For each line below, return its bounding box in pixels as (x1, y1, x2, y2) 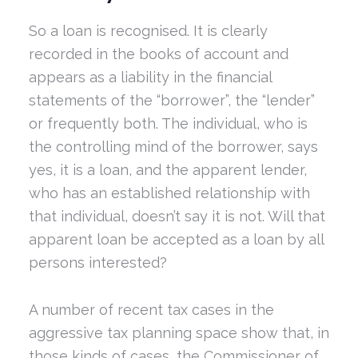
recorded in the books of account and (28, 46, 288, 63)
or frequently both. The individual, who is (28, 115, 308, 133)
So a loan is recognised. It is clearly (28, 22, 268, 40)
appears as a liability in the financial (28, 69, 272, 86)
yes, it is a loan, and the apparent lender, (28, 161, 307, 179)
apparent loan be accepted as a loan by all (28, 231, 324, 249)
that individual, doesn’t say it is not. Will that (28, 208, 325, 225)
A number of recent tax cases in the (28, 300, 274, 318)
